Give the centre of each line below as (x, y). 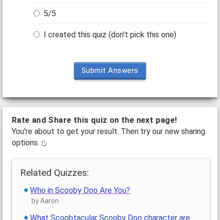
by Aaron (45, 201)
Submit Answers (110, 70)
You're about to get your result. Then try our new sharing (108, 132)
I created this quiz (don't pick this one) (109, 35)
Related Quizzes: (55, 173)
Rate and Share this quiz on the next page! (94, 120)
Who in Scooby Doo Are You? (80, 191)
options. (26, 143)
